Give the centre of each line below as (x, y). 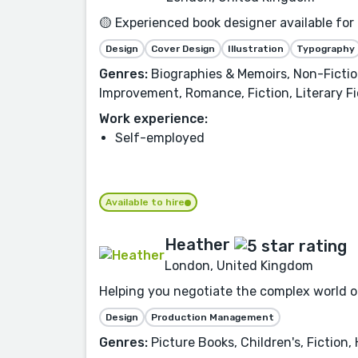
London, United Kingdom (239, 265)
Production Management (213, 317)
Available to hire (145, 203)
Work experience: (153, 118)
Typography (326, 48)
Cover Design (183, 48)
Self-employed (160, 137)
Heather (197, 245)
